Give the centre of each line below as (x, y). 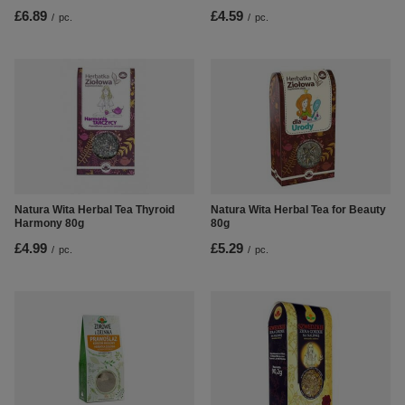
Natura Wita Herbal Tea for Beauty (298, 210)
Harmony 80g (49, 224)
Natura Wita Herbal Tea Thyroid (94, 210)
